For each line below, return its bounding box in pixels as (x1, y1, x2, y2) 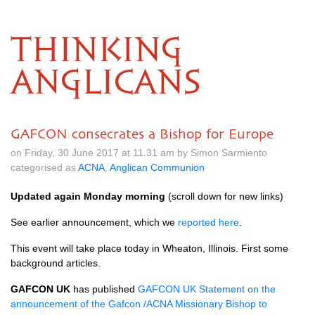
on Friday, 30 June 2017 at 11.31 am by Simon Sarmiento (11, 147, 267, 158)
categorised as (11, 162, 78, 173)
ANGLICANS (11, 67, 200, 100)
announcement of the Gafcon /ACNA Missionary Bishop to (11, 298, 267, 309)
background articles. (11, 257, 101, 269)
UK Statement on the (180, 283, 276, 295)
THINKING (11, 35, 183, 67)
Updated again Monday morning (11, 191, 165, 202)
